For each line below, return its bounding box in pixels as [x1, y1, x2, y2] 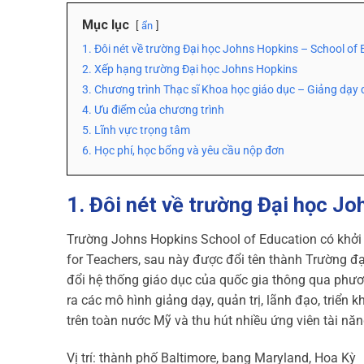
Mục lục [82, 17, 129, 32]
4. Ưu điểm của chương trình [82, 103, 224, 117]
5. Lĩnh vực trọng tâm [82, 123, 190, 137]
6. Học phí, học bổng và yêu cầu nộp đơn [82, 144, 284, 158]
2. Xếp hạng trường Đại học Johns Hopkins [82, 63, 297, 76]
